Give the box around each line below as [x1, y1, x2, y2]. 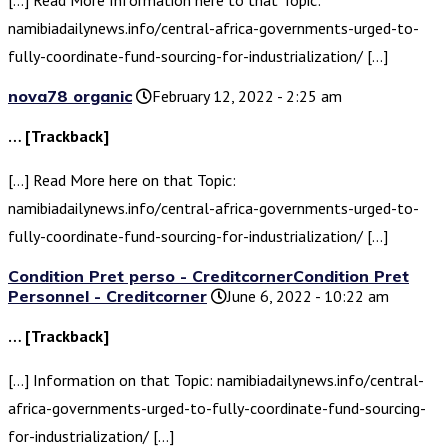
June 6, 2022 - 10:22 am [227, 286, 389, 307]
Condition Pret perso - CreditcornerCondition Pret [8, 266, 409, 287]
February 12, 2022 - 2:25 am [152, 86, 342, 107]
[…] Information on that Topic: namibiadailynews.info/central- [8, 370, 424, 391]
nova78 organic [8, 86, 132, 107]
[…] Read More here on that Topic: [8, 170, 236, 191]
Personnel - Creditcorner [8, 286, 207, 307]
